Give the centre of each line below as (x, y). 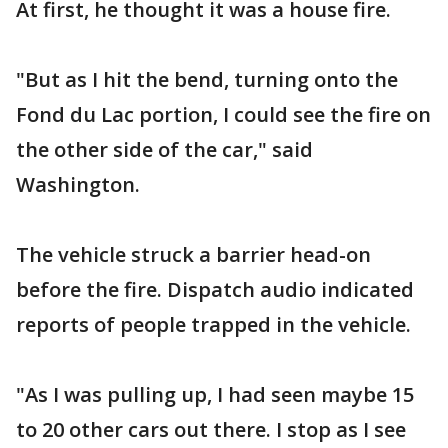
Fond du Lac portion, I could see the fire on (223, 114)
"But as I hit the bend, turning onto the (207, 79)
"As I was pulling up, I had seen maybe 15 (215, 394)
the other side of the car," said (164, 149)
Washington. (78, 184)
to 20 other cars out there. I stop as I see (211, 429)
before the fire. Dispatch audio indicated (215, 289)
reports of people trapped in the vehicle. (213, 324)
